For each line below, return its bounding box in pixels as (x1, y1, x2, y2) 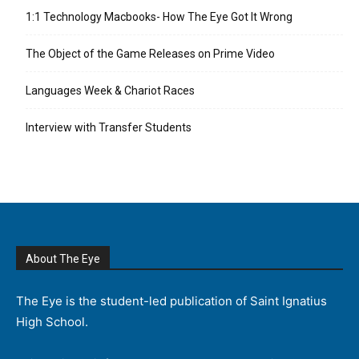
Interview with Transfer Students (26, 121, 192, 134)
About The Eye (26, 252, 100, 265)
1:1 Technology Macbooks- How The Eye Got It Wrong (26, 10, 292, 23)
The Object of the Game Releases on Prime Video (26, 47, 275, 60)
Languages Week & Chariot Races (26, 84, 195, 97)
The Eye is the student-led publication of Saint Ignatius (16, 293, 327, 309)
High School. (16, 314, 88, 329)
